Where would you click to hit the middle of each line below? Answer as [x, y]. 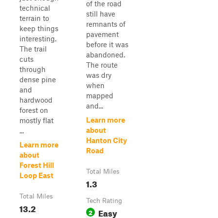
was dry [99, 75]
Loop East [36, 175]
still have [101, 14]
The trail [33, 49]
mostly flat [36, 120]
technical [35, 8]
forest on [34, 110]
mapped [100, 95]
